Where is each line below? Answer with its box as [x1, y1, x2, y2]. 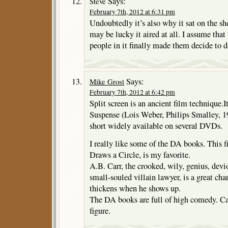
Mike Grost [90, 76, 124, 87]
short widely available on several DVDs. [90, 120, 222, 132]
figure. [90, 205, 110, 217]
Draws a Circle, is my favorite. [90, 149, 190, 161]
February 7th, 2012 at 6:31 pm [90, 7, 175, 17]
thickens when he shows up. [90, 183, 181, 194]
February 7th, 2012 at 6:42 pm [90, 88, 175, 97]
